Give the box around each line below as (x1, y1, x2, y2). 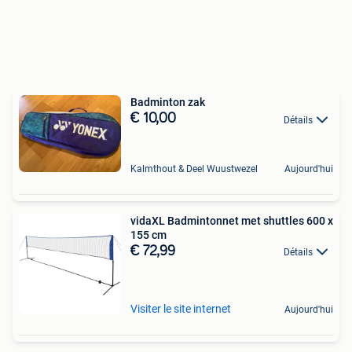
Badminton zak (130, 96, 205, 109)
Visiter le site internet (130, 302, 231, 315)
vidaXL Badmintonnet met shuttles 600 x (130, 214, 333, 227)
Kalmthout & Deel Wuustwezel (130, 163, 258, 174)
